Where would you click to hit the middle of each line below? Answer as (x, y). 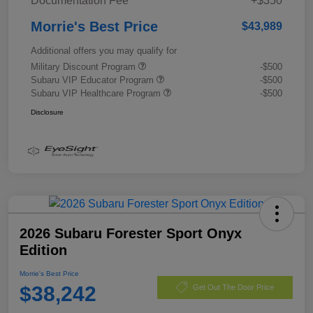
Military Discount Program (85, 66)
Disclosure (47, 112)
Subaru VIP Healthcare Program (97, 93)
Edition (43, 250)
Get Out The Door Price (233, 287)
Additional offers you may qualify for (104, 50)
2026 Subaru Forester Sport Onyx (131, 234)
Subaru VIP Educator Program (94, 80)
